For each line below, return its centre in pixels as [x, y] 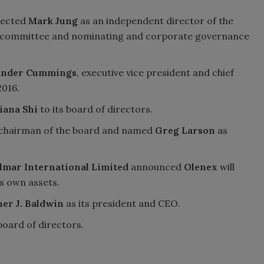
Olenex [201, 166]
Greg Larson [185, 130]
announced [156, 166]
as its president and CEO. [122, 203]
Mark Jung [53, 20]
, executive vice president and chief [155, 72]
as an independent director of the [156, 20]
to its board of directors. [95, 109]
